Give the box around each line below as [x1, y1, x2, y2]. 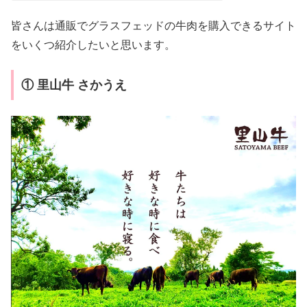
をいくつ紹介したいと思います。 [11, 38, 175, 51]
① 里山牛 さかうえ [21, 78, 127, 93]
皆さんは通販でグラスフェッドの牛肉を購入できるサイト [11, 19, 296, 32]
